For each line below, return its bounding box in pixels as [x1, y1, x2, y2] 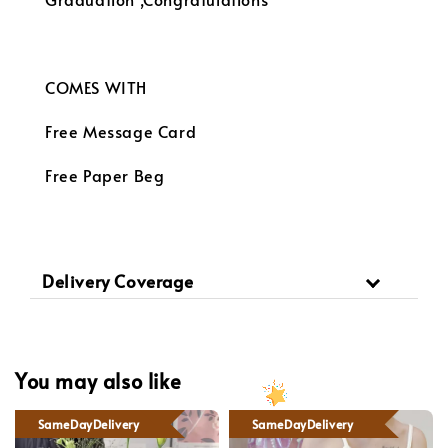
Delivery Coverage [42, 269, 194, 294]
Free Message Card [45, 120, 197, 143]
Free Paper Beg [45, 164, 165, 187]
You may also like [15, 366, 182, 395]
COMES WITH [45, 76, 147, 99]
